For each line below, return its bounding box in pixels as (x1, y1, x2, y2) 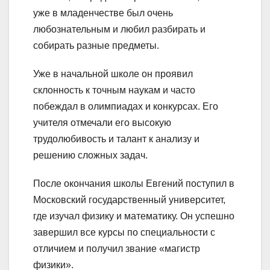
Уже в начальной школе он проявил (33, 68, 193, 79)
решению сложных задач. (33, 149, 148, 160)
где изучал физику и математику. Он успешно (33, 210, 234, 221)
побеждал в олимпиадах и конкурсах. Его (33, 101, 218, 111)
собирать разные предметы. (33, 40, 159, 51)
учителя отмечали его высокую (33, 117, 171, 128)
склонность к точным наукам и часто (33, 84, 195, 95)
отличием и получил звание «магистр (33, 243, 200, 254)
